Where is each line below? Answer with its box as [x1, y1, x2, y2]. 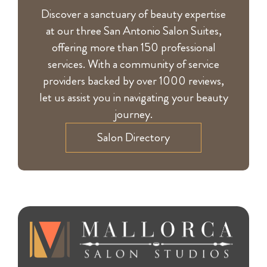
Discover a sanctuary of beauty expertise [41, 5, 226, 23]
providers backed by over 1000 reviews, [43, 72, 224, 89]
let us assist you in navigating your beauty [39, 88, 228, 106]
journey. [114, 105, 153, 123]
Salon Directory [97, 128, 170, 146]
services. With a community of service [48, 55, 219, 73]
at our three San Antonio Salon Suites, [45, 21, 222, 39]
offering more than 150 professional [51, 38, 216, 56]
